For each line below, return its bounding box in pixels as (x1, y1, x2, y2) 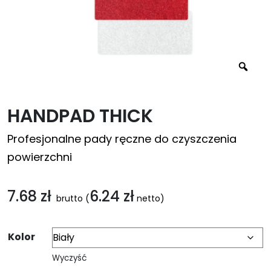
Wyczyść (52, 252, 87, 264)
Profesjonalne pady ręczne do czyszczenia (7, 131, 237, 146)
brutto (54, 192, 83, 204)
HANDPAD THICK (7, 103, 153, 129)
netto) (134, 192, 165, 204)
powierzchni (7, 149, 72, 165)
